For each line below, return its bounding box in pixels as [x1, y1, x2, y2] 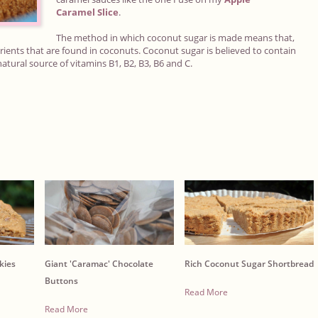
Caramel [55, 6, 97, 18]
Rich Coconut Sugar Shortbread [184, 257, 314, 270]
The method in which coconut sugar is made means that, [55, 31, 295, 44]
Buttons [44, 274, 78, 287]
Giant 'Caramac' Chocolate [44, 257, 153, 270]
